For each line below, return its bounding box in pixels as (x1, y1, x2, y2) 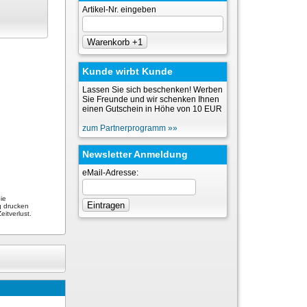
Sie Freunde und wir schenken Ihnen (82, 95, 219, 104)
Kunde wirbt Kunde (82, 66, 173, 77)
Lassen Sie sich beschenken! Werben (82, 85, 223, 95)
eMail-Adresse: (82, 168, 138, 177)
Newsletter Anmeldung (82, 149, 188, 160)
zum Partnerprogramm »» (82, 123, 177, 133)
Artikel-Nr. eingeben (82, 5, 156, 14)
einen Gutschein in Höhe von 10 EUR (82, 104, 222, 114)
